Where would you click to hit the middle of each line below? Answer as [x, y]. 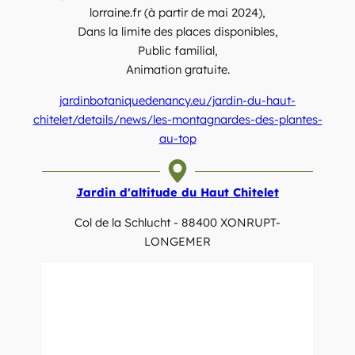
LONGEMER [177, 242]
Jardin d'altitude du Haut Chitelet [177, 192]
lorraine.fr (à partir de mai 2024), [177, 12]
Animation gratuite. [177, 69]
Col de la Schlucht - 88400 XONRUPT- [177, 223]
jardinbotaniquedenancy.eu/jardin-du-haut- [177, 100]
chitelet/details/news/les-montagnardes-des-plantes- [177, 119]
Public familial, [177, 50]
